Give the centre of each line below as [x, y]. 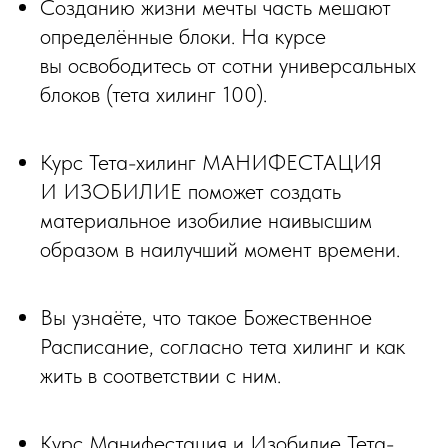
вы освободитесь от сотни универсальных [228, 65]
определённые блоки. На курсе [183, 36]
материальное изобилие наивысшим [206, 220]
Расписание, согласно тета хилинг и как [222, 346]
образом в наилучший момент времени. [220, 249]
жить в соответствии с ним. [160, 375]
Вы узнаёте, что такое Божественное [206, 317]
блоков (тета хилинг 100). [153, 94]
